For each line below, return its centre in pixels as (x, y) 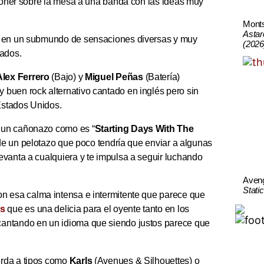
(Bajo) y (67, 77)
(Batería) (161, 77)
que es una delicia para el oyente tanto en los (97, 209)
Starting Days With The (144, 129)
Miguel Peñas (114, 77)
